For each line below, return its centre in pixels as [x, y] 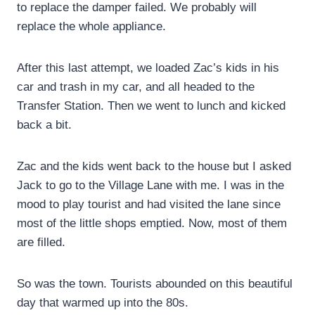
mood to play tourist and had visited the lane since [149, 205]
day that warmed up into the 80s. [103, 303]
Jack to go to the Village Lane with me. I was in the [150, 186]
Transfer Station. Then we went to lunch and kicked [151, 106]
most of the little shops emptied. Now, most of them [152, 224]
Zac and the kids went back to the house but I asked [154, 167]
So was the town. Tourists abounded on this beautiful [155, 284]
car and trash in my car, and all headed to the [136, 87]
